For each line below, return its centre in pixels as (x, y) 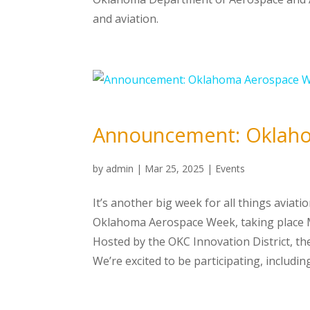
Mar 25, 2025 (175, 168)
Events (230, 168)
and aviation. (126, 19)
